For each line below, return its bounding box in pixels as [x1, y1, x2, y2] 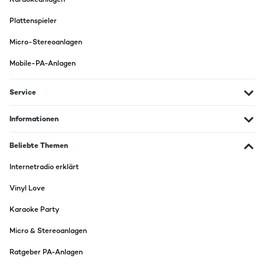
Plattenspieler [9, 16, 57, 25]
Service [9, 88, 36, 97]
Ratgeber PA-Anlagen [9, 247, 83, 257]
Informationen [9, 114, 59, 124]
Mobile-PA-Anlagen [9, 59, 76, 68]
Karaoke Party [9, 205, 59, 214]
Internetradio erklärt [9, 162, 79, 172]
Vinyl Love [9, 183, 45, 193]
